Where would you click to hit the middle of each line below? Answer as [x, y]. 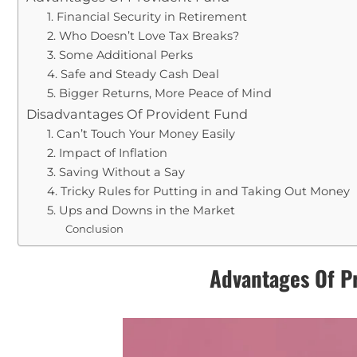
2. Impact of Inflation [107, 153]
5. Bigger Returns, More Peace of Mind [159, 93]
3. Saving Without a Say [116, 172]
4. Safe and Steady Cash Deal [133, 74]
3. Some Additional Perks [120, 55]
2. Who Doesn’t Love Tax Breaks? [143, 35]
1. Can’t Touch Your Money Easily [141, 133]
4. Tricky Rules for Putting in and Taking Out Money [198, 191]
